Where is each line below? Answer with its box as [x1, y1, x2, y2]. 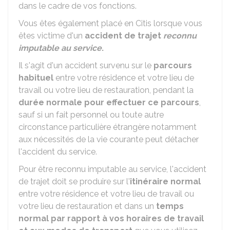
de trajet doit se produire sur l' [18, 177, 130, 186]
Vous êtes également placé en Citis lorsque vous [18, 18, 202, 28]
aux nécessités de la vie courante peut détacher [18, 135, 199, 144]
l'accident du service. [18, 147, 97, 157]
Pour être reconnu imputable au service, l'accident [18, 164, 206, 174]
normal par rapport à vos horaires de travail [18, 214, 204, 223]
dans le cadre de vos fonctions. [18, 1, 137, 11]
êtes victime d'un [18, 31, 85, 41]
